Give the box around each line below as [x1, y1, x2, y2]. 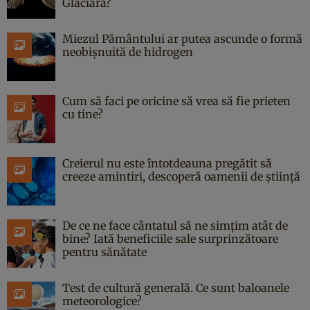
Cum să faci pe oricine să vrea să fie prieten [62, 94, 291, 109]
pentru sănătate [62, 245, 147, 259]
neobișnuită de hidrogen [62, 45, 193, 60]
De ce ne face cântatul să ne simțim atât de [62, 219, 288, 233]
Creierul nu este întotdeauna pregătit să [62, 156, 272, 171]
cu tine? [62, 107, 103, 122]
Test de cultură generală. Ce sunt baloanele [62, 281, 289, 295]
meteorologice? [62, 294, 142, 309]
